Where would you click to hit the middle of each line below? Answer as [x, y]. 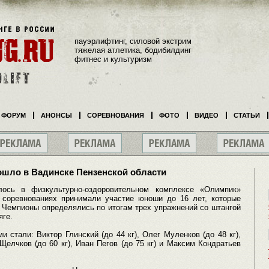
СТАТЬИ [247, 115]
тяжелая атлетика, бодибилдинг [133, 50]
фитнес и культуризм [113, 59]
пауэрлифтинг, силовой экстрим [133, 41]
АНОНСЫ [56, 115]
